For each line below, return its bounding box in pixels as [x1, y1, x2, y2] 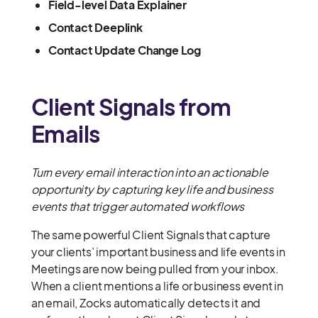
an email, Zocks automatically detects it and [31, 295, 261, 310]
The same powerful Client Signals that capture [31, 227, 270, 242]
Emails [31, 119, 100, 148]
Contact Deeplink [48, 20, 143, 35]
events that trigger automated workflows [31, 199, 245, 214]
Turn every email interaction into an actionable [31, 165, 268, 180]
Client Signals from [31, 92, 231, 121]
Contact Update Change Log [48, 43, 201, 57]
